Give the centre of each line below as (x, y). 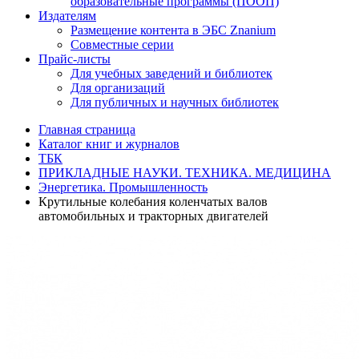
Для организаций (118, 88)
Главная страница (87, 129)
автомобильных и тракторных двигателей (153, 216)
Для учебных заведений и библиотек (171, 73)
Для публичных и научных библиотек (175, 102)
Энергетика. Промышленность (123, 187)
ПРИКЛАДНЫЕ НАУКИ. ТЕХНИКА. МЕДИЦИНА (185, 173)
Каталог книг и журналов (109, 144)
